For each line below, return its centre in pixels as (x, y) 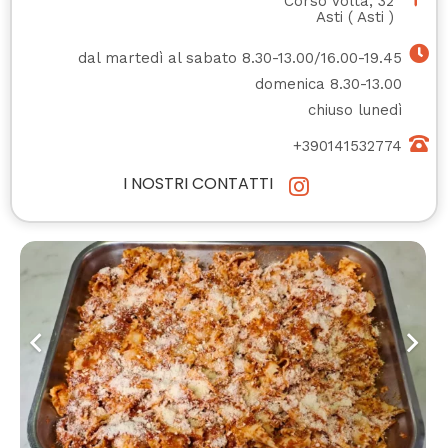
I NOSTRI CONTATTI (198, 183)
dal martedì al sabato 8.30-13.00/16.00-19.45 (240, 57)
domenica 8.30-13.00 (329, 83)
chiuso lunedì (355, 109)
